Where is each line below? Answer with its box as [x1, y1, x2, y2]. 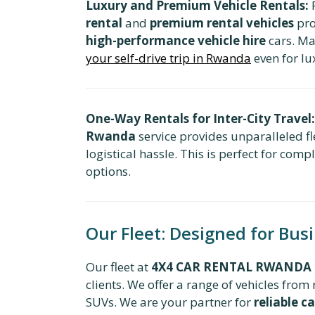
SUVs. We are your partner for [86, 293, 254, 310]
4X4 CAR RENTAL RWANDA [151, 258, 311, 275]
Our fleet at [86, 258, 151, 275]
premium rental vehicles [150, 14, 294, 31]
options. [86, 162, 131, 179]
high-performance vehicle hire [86, 32, 266, 49]
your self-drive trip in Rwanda [86, 49, 251, 66]
